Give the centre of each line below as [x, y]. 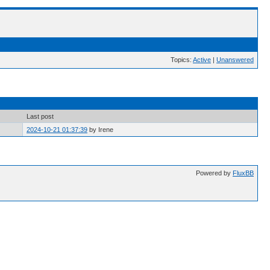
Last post [40, 116]
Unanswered [235, 60]
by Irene [101, 130]
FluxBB [243, 173]
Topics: [182, 60]
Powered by [214, 173]
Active [202, 60]
